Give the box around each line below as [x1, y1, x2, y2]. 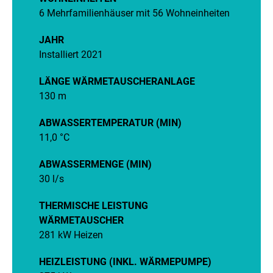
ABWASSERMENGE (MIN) [39, 158, 152, 170]
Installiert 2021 [39, 49, 103, 60]
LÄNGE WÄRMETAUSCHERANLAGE [39, 76, 195, 87]
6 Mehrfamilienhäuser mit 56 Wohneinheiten [39, 7, 230, 19]
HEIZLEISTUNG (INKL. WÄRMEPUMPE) [39, 256, 211, 268]
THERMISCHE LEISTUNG [39, 200, 148, 211]
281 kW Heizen [39, 229, 103, 241]
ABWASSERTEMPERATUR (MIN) [39, 117, 182, 129]
